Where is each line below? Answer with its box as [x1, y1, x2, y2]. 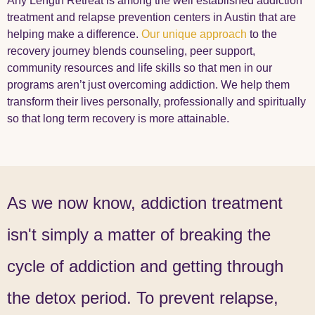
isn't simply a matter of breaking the [7, 224, 271, 244]
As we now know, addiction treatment [7, 193, 283, 212]
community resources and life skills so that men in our [7, 62, 272, 75]
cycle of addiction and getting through [7, 256, 283, 276]
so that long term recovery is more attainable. [7, 112, 229, 125]
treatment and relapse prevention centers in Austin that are [7, 11, 296, 24]
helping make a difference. [7, 28, 139, 41]
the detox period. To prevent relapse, [7, 288, 278, 307]
